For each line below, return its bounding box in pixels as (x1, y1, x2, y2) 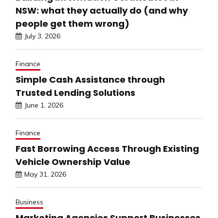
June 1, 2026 (24, 100, 63, 109)
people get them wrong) (16, 17, 129, 30)
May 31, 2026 (24, 169, 66, 179)
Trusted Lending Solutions (16, 86, 135, 99)
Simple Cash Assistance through (16, 73, 165, 86)
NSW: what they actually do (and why (16, 4, 188, 17)
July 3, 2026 (24, 31, 60, 40)
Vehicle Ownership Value (16, 155, 130, 168)
